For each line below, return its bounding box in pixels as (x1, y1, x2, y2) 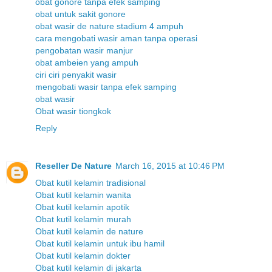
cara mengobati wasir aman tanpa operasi (35, 33, 197, 44)
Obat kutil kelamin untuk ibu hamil (35, 239, 165, 249)
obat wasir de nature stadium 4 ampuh (35, 21, 183, 32)
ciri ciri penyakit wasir (35, 70, 117, 80)
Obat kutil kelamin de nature (35, 226, 143, 237)
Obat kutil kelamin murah (35, 214, 131, 225)
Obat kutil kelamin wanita (35, 190, 131, 200)
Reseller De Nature (35, 161, 112, 171)
